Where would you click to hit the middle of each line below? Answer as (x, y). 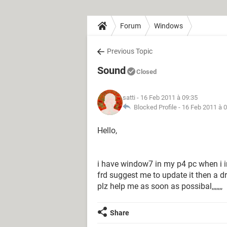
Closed (146, 72)
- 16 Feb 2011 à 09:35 (166, 98)
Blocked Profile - (156, 107)
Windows (168, 26)
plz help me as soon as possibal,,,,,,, (160, 186)
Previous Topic (130, 51)
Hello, (107, 130)
